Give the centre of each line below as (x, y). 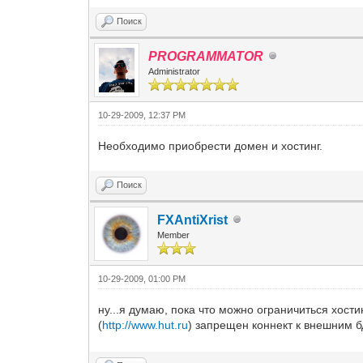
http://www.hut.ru (145, 325)
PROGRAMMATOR (206, 56)
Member (174, 235)
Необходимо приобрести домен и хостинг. (211, 145)
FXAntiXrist (193, 220)
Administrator (175, 71)
